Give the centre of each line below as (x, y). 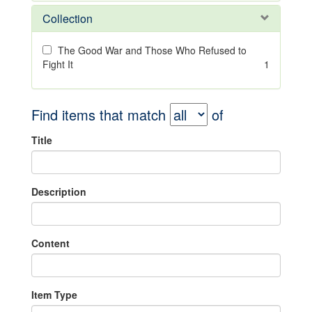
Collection (68, 18)
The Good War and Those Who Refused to (152, 50)
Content (50, 243)
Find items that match (101, 115)
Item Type (54, 295)
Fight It (58, 64)
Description (59, 192)
